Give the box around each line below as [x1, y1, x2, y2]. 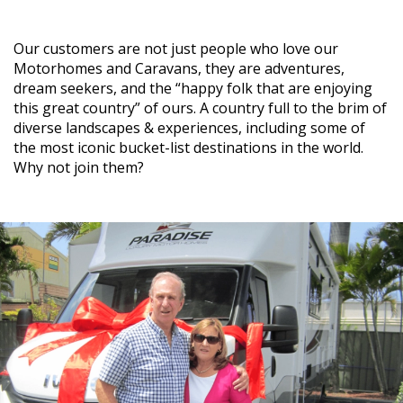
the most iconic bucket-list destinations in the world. [13, 138, 363, 157]
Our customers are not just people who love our [13, 39, 338, 58]
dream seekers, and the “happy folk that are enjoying [13, 78, 372, 98]
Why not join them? [13, 157, 144, 177]
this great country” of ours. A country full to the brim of [13, 98, 387, 118]
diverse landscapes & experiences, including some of [13, 118, 365, 138]
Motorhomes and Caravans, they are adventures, [13, 58, 345, 78]
